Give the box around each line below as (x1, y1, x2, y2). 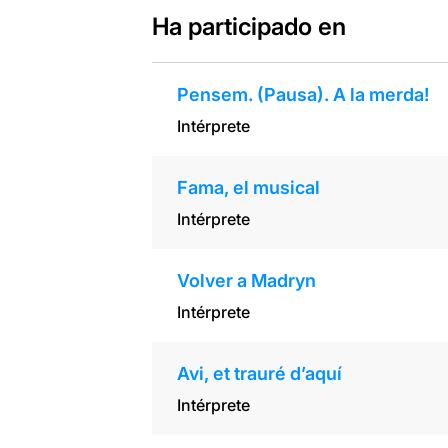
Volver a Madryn (176, 270, 316, 292)
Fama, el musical (176, 177, 320, 199)
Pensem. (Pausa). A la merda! (176, 84, 429, 106)
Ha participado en (151, 12, 346, 42)
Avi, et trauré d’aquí (176, 363, 342, 385)
